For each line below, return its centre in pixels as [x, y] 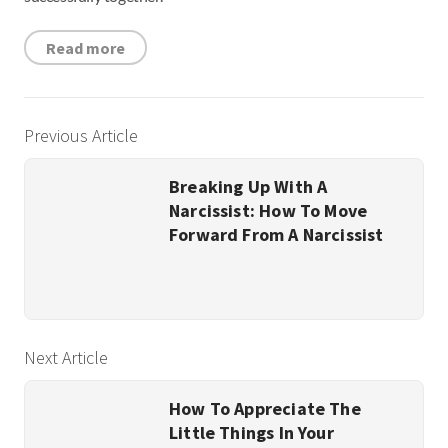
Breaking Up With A [248, 187]
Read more [85, 47]
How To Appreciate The [265, 409]
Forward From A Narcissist [276, 235]
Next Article [66, 358]
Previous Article [81, 136]
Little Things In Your [251, 433]
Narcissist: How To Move [268, 211]
